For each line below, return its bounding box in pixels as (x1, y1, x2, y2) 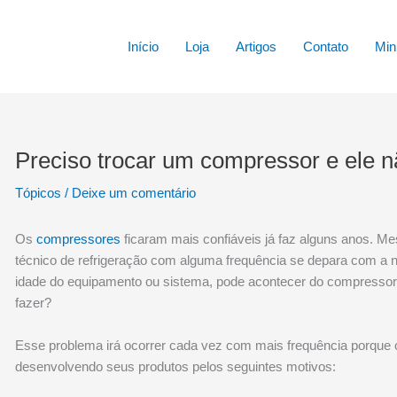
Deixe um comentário (72, 185, 197, 200)
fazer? (15, 295, 52, 310)
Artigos (235, 38, 276, 54)
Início (127, 38, 159, 54)
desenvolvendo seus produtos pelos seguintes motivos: (15, 359, 337, 374)
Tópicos (15, 185, 62, 200)
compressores (36, 231, 121, 246)
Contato (302, 38, 348, 54)
